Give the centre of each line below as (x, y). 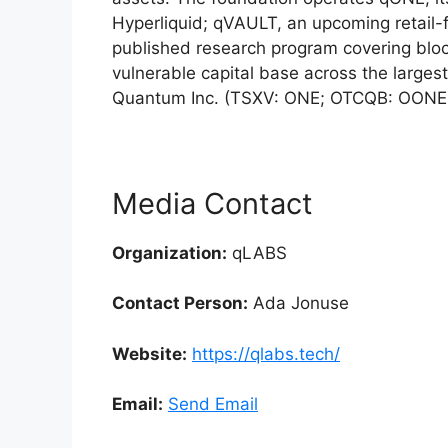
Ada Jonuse (298, 303)
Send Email (213, 404)
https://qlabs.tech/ (266, 353)
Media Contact (212, 203)
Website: (149, 353)
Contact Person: (180, 303)
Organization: (169, 252)
